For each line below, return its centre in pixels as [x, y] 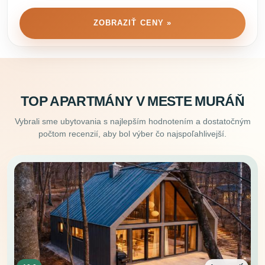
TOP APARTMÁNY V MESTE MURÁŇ [132, 101]
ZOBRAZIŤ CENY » [132, 23]
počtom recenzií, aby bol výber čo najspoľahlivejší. [132, 133]
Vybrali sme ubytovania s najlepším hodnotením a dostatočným [132, 121]
